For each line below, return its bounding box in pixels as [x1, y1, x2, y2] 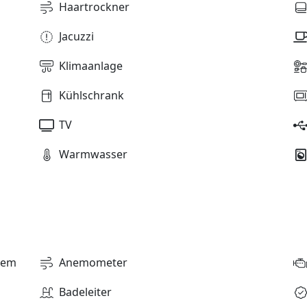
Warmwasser [58, 147, 127, 162]
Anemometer [58, 255, 127, 271]
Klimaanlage [58, 58, 123, 74]
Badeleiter [58, 284, 112, 300]
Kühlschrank [58, 88, 124, 103]
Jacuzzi [58, 29, 94, 45]
